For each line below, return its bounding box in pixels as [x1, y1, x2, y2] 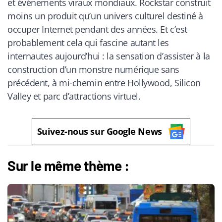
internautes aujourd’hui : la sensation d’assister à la [7, 50, 210, 62]
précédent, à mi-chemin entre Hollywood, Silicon [7, 77, 201, 89]
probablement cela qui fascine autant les [7, 37, 169, 49]
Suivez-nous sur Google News [37, 125, 162, 138]
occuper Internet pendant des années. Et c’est [7, 23, 187, 36]
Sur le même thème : [7, 157, 129, 174]
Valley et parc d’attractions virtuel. [7, 90, 141, 103]
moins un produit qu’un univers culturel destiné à [7, 10, 203, 22]
